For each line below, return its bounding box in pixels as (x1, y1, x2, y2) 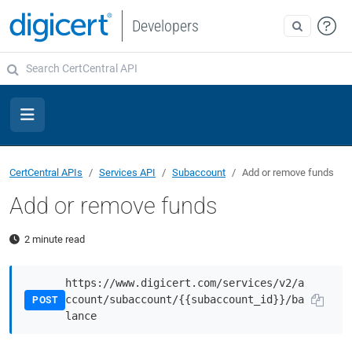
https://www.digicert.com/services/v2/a (65, 277, 305, 289)
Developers (132, 16, 200, 35)
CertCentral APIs (9, 167, 82, 178)
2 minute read (20, 233, 90, 245)
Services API (99, 167, 156, 178)
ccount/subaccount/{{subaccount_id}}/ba (65, 293, 305, 306)
